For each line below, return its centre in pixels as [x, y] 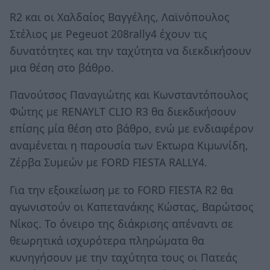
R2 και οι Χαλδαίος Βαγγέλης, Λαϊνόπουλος [120, 17]
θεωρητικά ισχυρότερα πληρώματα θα [107, 240]
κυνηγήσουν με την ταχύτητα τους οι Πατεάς [124, 257]
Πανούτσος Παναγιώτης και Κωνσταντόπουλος [129, 95]
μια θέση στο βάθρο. [62, 67]
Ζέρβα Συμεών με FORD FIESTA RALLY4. [108, 162]
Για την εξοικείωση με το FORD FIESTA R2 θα [121, 190]
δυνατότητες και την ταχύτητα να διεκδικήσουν [130, 50]
